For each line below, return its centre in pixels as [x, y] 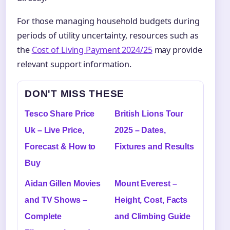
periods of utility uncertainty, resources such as [108, 35]
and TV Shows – [56, 200]
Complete [43, 216]
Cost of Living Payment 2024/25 [92, 50]
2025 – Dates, [140, 130]
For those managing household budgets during [108, 21]
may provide [177, 50]
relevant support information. [74, 64]
